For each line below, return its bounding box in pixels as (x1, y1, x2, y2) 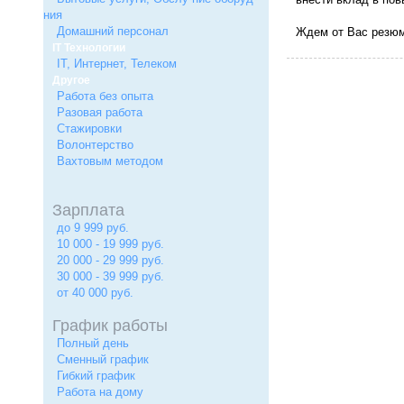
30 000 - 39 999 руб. (57, 270, 164, 283)
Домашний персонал (57, 24, 169, 38)
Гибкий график (57, 369, 135, 382)
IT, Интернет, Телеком (57, 57, 177, 70)
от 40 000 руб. (57, 286, 133, 299)
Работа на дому (57, 385, 143, 399)
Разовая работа (57, 106, 142, 119)
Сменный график (57, 353, 149, 366)
